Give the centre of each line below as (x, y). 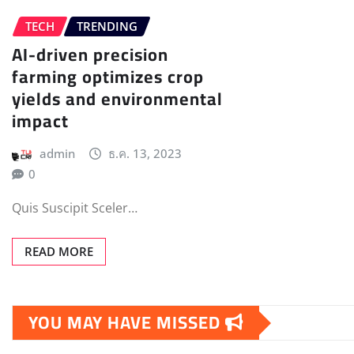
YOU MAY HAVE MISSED (127, 323)
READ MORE (59, 252)
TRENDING (107, 26)
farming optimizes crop (108, 77)
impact (40, 121)
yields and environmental (117, 99)
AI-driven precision (90, 55)
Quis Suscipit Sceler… (75, 208)
